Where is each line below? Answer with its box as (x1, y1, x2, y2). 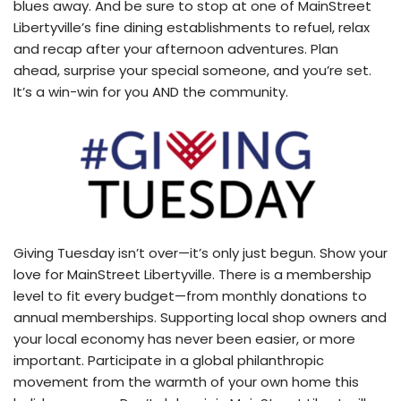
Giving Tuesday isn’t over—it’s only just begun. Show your (13, 243, 388, 263)
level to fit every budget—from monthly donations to (13, 286, 367, 306)
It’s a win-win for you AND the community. (13, 82, 288, 102)
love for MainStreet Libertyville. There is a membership (13, 265, 371, 285)
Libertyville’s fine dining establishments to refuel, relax (13, 18, 370, 38)
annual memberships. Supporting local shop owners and (13, 308, 387, 328)
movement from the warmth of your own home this (13, 372, 359, 392)
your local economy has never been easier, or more (13, 329, 355, 349)
